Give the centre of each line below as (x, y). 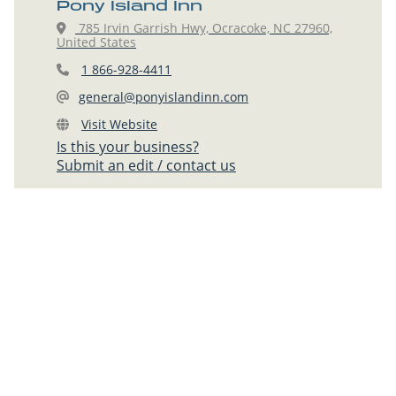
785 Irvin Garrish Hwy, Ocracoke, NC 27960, (204, 27)
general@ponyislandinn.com (164, 96)
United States (96, 42)
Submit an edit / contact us (146, 165)
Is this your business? (128, 146)
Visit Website (119, 124)
